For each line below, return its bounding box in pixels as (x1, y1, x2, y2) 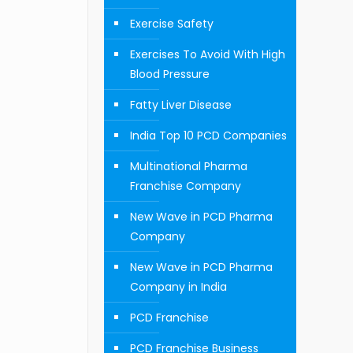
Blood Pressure (129, 66, 210, 82)
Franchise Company (129, 178, 241, 194)
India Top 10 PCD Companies (129, 128, 287, 143)
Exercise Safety (129, 16, 214, 32)
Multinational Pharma (129, 158, 247, 174)
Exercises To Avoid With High (129, 46, 285, 62)
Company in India (129, 279, 227, 295)
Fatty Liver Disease (129, 97, 232, 113)
